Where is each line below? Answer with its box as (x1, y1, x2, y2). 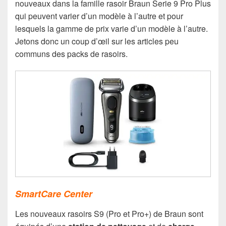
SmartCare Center (15, 187, 92, 200)
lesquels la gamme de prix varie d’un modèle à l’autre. (15, 22, 208, 34)
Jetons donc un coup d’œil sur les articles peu (15, 35, 179, 47)
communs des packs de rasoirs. (15, 47, 128, 60)
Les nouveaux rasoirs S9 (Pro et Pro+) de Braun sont (15, 208, 203, 220)
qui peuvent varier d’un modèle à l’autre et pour (15, 10, 183, 22)
